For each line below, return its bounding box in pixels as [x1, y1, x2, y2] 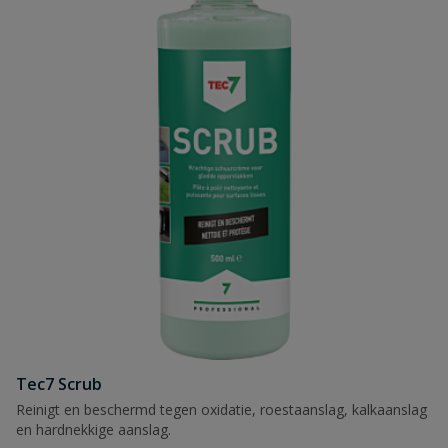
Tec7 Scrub [16, 373, 102, 395]
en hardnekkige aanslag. [16, 420, 171, 439]
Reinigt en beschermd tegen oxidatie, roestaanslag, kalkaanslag [16, 400, 427, 419]
